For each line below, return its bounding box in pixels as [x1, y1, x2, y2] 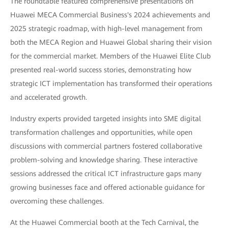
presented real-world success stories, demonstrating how [10, 66, 191, 74]
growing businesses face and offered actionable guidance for [10, 183, 205, 192]
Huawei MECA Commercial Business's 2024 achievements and [10, 11, 210, 19]
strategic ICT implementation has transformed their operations [10, 79, 212, 88]
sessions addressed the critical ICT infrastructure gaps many [10, 169, 202, 178]
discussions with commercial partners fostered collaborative [10, 142, 202, 151]
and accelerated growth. [10, 93, 87, 102]
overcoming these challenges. [10, 197, 104, 206]
